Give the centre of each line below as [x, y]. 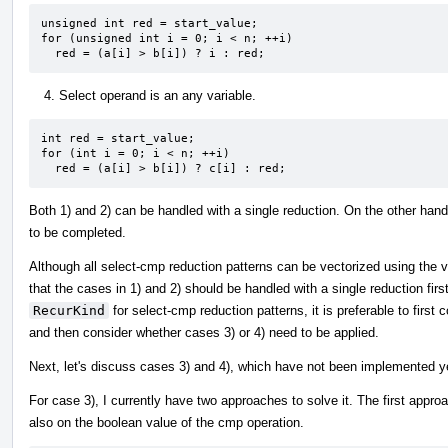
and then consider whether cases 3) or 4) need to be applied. [204, 332]
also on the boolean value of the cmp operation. [166, 422]
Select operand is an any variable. [157, 95]
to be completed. [77, 232]
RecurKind [69, 310]
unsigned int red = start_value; [149, 23]
